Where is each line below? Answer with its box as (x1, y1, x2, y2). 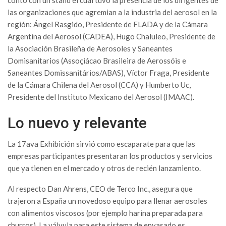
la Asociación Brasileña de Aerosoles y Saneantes (8, 44, 173, 53)
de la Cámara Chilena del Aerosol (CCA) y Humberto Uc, (8, 80, 191, 90)
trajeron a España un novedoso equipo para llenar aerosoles (8, 196, 207, 206)
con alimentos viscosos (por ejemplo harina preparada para (8, 208, 203, 218)
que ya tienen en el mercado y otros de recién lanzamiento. (8, 163, 201, 173)
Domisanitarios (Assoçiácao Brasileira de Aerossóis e (8, 56, 186, 66)
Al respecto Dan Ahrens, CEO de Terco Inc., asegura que (8, 184, 193, 194)
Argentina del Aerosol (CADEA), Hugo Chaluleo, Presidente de (8, 32, 215, 41)
